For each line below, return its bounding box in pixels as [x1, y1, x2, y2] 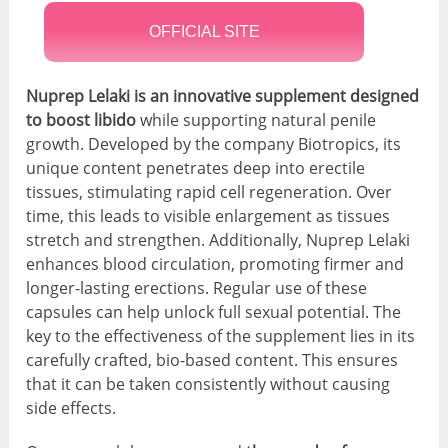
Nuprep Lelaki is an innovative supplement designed [26, 85, 420, 108]
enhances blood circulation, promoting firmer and [26, 253, 405, 276]
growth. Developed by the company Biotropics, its [26, 133, 402, 156]
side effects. [26, 397, 117, 420]
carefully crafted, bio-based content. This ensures [26, 349, 399, 372]
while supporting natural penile [136, 109, 377, 132]
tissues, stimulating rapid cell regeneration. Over [26, 181, 393, 204]
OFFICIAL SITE [148, 23, 260, 41]
